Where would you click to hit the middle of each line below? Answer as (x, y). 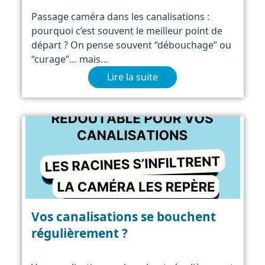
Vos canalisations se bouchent (123, 216)
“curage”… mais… (70, 59)
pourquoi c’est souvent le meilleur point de (127, 30)
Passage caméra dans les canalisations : (120, 16)
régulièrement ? (79, 233)
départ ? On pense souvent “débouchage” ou (131, 45)
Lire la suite (132, 77)
